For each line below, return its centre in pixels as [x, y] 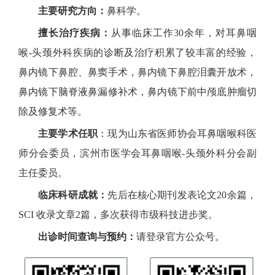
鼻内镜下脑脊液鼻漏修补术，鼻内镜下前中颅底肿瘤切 [137, 91]
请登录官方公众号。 [180, 236]
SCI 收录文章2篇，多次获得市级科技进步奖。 [118, 214]
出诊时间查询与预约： [87, 236]
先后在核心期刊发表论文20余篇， [182, 195]
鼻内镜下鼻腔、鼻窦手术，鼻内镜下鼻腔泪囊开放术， [137, 72]
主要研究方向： [72, 10]
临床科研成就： [73, 195]
